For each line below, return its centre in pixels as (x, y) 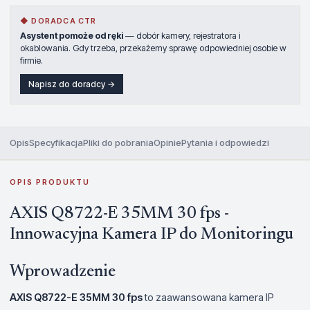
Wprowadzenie (63, 272)
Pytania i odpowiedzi (225, 142)
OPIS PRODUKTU (50, 182)
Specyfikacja (56, 142)
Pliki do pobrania (118, 142)
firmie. (31, 60)
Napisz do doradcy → (72, 84)
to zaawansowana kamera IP (208, 297)
